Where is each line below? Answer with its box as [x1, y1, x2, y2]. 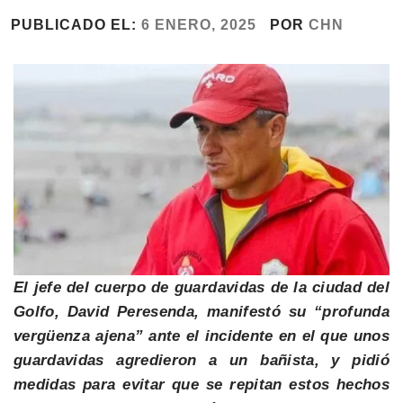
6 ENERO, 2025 [141, 16, 256, 32]
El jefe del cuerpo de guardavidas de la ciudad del [13, 279, 390, 297]
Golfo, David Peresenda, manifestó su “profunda [13, 303, 390, 321]
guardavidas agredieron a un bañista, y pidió [13, 352, 390, 370]
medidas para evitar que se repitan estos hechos [13, 376, 390, 394]
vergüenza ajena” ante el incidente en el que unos [13, 327, 390, 345]
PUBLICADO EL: [11, 16, 141, 32]
